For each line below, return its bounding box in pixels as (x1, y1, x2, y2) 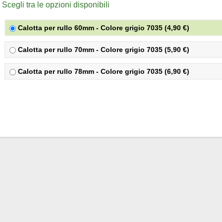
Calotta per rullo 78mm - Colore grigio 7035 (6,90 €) (18, 67, 189, 75)
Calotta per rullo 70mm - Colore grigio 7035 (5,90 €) (18, 46, 189, 54)
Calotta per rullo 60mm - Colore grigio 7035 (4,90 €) (18, 24, 189, 32)
